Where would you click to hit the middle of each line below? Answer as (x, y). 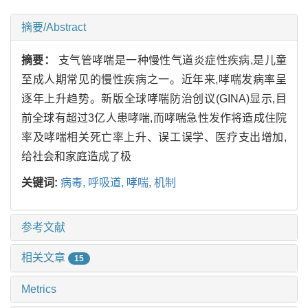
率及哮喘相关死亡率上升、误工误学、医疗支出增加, (154, 137)
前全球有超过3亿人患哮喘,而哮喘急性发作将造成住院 (154, 118)
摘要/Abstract (54, 27)
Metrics (39, 289)
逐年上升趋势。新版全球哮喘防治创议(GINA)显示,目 (154, 99)
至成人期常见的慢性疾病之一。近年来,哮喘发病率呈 (154, 80)
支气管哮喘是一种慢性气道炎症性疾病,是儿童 (173, 60)
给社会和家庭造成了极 (76, 157)
